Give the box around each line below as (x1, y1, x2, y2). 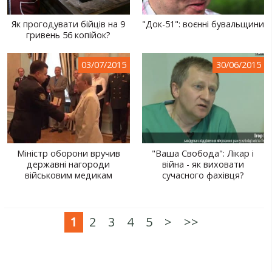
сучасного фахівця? (161, 169, 244, 181)
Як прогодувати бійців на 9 (12, 18, 126, 30)
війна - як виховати (161, 158, 244, 170)
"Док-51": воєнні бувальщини (141, 18, 264, 30)
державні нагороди (27, 158, 110, 170)
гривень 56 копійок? (26, 29, 111, 41)
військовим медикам (24, 169, 112, 181)
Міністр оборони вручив (16, 147, 120, 159)
